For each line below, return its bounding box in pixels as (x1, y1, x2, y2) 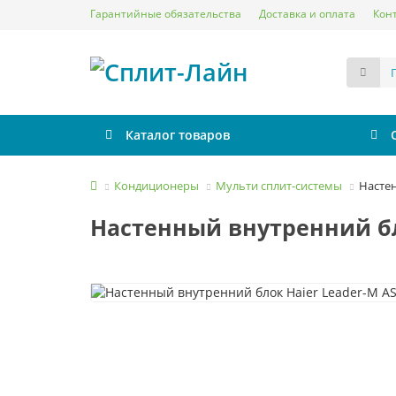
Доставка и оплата (259, 6, 355, 20)
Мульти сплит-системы (216, 178, 342, 194)
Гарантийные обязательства (90, 6, 241, 20)
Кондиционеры (114, 178, 199, 194)
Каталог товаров (125, 126, 230, 143)
